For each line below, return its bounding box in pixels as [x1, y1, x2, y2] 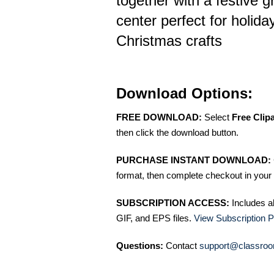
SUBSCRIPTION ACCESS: [116, 198, 229, 209]
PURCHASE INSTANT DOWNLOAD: [116, 155, 271, 166]
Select [202, 112, 232, 123]
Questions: [116, 240, 163, 251]
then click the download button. [116, 127, 239, 138]
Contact [163, 240, 199, 251]
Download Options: [116, 85, 253, 102]
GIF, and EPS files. [116, 213, 194, 224]
